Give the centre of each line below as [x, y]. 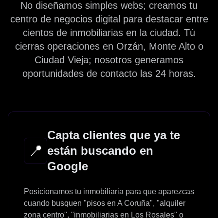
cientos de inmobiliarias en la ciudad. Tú [109, 32]
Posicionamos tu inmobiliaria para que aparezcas [109, 191]
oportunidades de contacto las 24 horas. [109, 73]
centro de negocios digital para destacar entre [109, 19]
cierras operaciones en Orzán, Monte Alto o [109, 46]
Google [68, 166]
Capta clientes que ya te [114, 135]
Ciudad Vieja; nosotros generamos [109, 60]
